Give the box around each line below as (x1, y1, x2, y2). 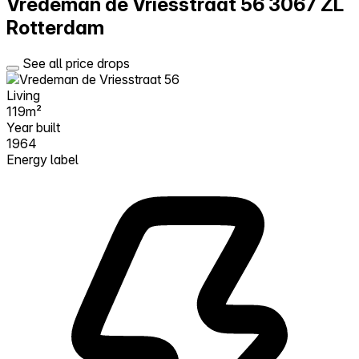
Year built (6, 119, 60, 135)
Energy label (6, 151, 79, 167)
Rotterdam (6, 15, 104, 39)
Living (6, 87, 40, 103)
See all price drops (22, 54, 130, 71)
